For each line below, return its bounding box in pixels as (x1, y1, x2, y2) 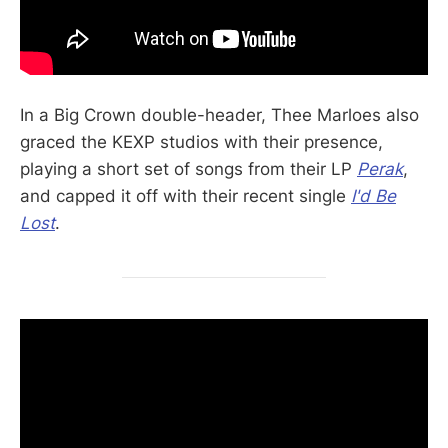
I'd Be (351, 185, 396, 206)
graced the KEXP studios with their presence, (20, 131, 383, 152)
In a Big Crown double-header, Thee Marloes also (20, 104, 419, 125)
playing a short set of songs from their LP (20, 158, 357, 179)
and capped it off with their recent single (20, 185, 351, 206)
